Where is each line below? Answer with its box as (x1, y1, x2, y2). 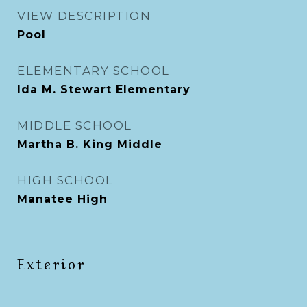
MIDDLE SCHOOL (17, 119, 132, 132)
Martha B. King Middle (17, 138, 162, 151)
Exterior (17, 251, 86, 273)
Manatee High (17, 193, 108, 206)
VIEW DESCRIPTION (17, 9, 151, 23)
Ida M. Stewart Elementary (17, 83, 191, 96)
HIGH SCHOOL (17, 173, 114, 187)
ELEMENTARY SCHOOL (17, 64, 170, 77)
